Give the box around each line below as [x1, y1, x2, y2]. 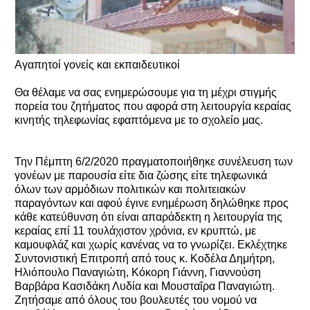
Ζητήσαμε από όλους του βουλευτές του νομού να [15, 293, 257, 306]
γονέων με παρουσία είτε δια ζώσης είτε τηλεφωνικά [15, 169, 267, 181]
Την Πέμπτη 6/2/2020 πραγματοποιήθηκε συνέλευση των [15, 155, 293, 167]
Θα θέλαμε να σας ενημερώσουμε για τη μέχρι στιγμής [15, 86, 277, 98]
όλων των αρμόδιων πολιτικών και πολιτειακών [15, 183, 246, 195]
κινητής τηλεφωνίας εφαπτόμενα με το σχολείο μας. [15, 113, 263, 126]
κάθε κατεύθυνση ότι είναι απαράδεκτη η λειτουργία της [15, 210, 282, 223]
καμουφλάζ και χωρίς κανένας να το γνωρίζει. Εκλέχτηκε [15, 238, 287, 250]
